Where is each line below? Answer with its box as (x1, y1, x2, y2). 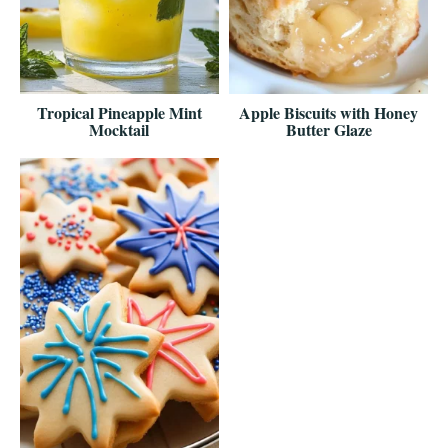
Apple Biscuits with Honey (239, 101, 419, 125)
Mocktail (89, 118, 150, 142)
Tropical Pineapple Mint (36, 101, 202, 125)
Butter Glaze (285, 118, 372, 142)
